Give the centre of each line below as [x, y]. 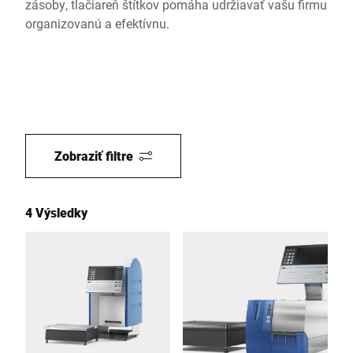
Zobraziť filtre [94, 156]
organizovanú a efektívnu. [97, 23]
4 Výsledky [56, 212]
